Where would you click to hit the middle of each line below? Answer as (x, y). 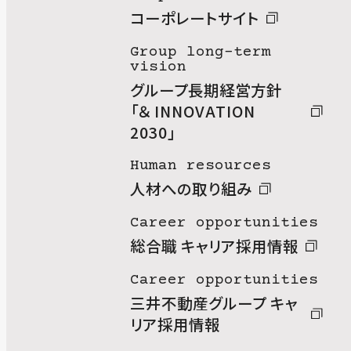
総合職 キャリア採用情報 (214, 246)
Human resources (200, 166)
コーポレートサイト (194, 17)
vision (158, 67)
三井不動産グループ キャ (213, 302)
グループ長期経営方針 (206, 89)
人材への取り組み (191, 189)
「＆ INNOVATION (192, 110)
